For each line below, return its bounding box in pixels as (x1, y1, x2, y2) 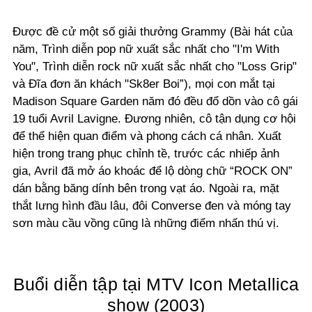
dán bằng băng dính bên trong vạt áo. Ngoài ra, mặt (13, 182, 279, 196)
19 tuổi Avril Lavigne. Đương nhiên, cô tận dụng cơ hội (13, 112, 296, 126)
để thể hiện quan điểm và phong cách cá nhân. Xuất (13, 130, 281, 143)
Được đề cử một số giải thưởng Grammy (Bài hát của (13, 25, 292, 39)
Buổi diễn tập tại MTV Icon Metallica (13, 274, 299, 295)
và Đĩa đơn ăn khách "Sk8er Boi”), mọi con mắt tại (13, 77, 275, 91)
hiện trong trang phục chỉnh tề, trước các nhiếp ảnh (13, 147, 279, 161)
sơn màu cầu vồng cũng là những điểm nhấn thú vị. (13, 217, 279, 231)
